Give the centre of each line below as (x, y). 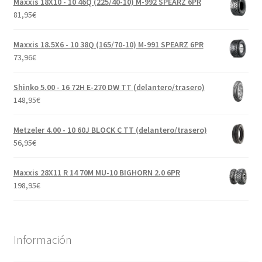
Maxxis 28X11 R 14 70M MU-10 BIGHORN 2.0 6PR (96, 172)
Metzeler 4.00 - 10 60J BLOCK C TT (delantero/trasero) (110, 130)
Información (42, 240)
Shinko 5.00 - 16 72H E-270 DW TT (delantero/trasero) (109, 87)
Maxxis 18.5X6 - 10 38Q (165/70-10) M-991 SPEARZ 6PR (108, 44)
